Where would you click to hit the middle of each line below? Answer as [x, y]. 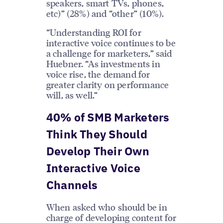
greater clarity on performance [108, 84]
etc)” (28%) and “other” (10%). [105, 13]
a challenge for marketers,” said [109, 53]
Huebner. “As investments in [103, 63]
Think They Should [97, 134]
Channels [72, 184]
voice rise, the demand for [98, 74]
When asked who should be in [107, 207]
